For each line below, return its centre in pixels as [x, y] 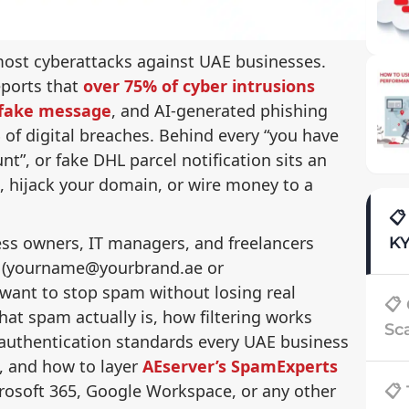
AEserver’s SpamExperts [240, 366]
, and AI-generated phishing [220, 110]
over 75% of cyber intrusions [199, 85]
